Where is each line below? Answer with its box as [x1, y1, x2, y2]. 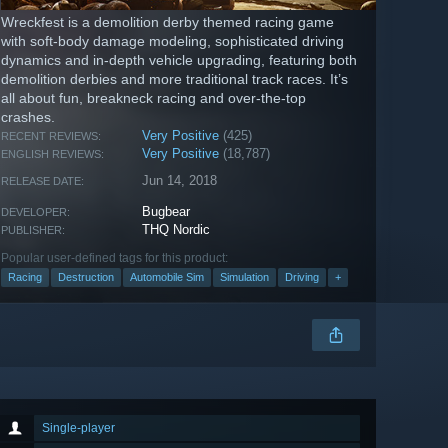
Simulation [220, 271, 269, 284]
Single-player [42, 421, 115, 436]
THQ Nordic [142, 222, 211, 238]
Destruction [58, 271, 114, 284]
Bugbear [142, 204, 191, 220]
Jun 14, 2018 [142, 173, 218, 189]
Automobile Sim [130, 271, 204, 284]
